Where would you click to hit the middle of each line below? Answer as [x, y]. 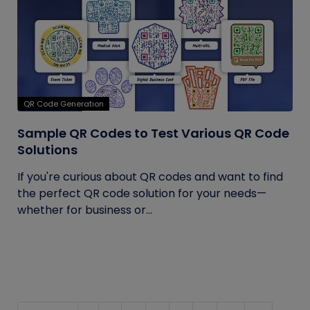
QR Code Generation [64, 104]
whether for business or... [85, 210]
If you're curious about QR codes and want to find [150, 177]
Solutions [47, 150]
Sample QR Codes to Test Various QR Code [153, 133]
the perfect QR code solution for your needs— [142, 193]
